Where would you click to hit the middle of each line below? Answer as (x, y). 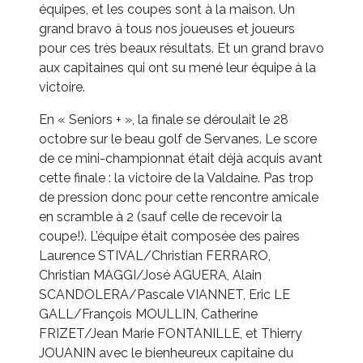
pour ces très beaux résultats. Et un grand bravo (181, 49)
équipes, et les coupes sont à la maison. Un (167, 10)
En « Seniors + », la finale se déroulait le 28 (164, 120)
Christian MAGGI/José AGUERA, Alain (150, 275)
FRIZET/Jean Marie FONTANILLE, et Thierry (171, 334)
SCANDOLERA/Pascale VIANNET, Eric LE (164, 295)
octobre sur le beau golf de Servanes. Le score (178, 139)
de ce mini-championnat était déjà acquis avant (181, 159)
